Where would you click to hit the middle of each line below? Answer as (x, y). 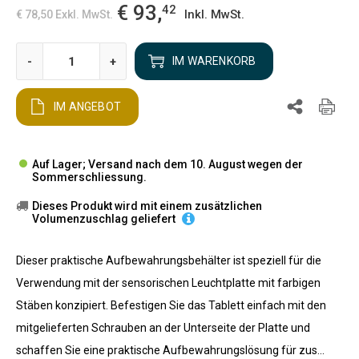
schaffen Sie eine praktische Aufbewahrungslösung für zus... (170, 350)
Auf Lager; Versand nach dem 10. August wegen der (167, 164)
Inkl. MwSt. (214, 14)
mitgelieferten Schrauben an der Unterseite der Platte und (163, 328)
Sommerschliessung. (89, 177)
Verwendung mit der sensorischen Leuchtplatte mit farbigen (168, 283)
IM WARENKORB (214, 61)
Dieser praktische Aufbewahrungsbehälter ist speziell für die (169, 260)
